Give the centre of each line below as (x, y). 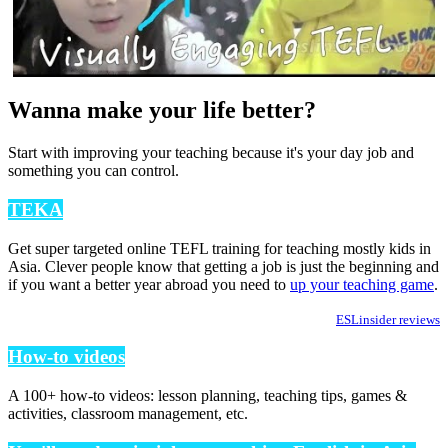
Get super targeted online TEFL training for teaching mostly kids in (219, 248)
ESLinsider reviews (388, 319)
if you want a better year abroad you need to (149, 284)
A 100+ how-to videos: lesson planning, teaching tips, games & (207, 396)
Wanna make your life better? (162, 110)
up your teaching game (362, 284)
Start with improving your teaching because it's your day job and (211, 153)
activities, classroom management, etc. (128, 414)
